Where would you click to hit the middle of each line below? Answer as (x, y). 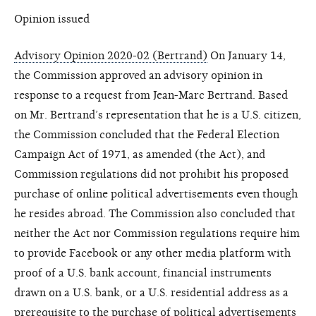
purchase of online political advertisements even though (156, 194)
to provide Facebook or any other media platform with (152, 253)
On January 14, (247, 55)
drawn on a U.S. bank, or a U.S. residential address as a (151, 292)
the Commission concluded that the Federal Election (147, 134)
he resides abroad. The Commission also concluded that (155, 213)
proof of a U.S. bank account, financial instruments (143, 273)
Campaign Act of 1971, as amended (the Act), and (140, 154)
